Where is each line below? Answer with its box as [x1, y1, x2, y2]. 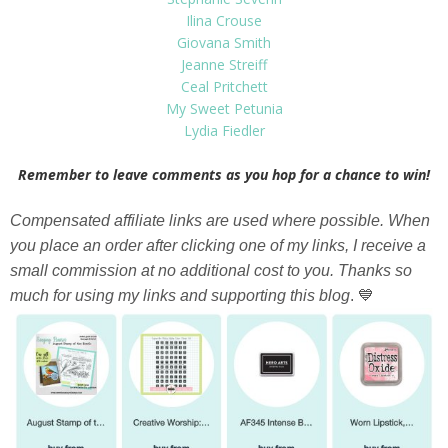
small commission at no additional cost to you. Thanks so [10, 261, 412, 279]
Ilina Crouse [186, 10, 262, 30]
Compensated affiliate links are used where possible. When [10, 211, 430, 229]
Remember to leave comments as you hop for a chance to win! [18, 164, 430, 184]
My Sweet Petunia [165, 98, 283, 118]
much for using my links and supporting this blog [10, 286, 350, 304]
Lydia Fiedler [183, 120, 265, 140]
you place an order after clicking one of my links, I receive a [10, 236, 426, 254]
